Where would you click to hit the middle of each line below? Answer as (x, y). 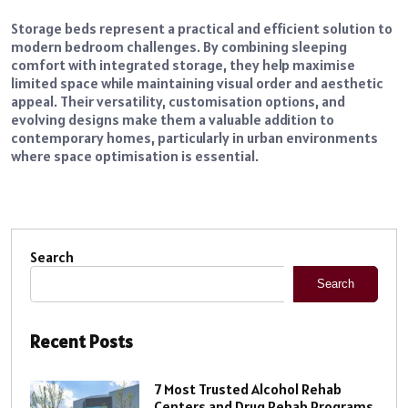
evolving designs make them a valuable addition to (173, 119)
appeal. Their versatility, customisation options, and (178, 101)
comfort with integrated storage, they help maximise (183, 64)
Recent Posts (82, 341)
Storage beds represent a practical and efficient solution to (202, 28)
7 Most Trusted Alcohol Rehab (248, 388)
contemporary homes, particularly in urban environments (194, 137)
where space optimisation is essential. (135, 155)
